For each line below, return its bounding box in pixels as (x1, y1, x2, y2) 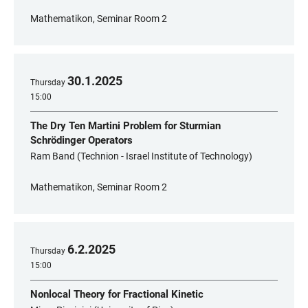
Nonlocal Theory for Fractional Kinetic (30, 288, 203, 300)
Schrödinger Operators (30, 134, 133, 146)
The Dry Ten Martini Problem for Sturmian (30, 120, 221, 132)
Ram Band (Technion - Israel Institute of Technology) (30, 151, 252, 162)
